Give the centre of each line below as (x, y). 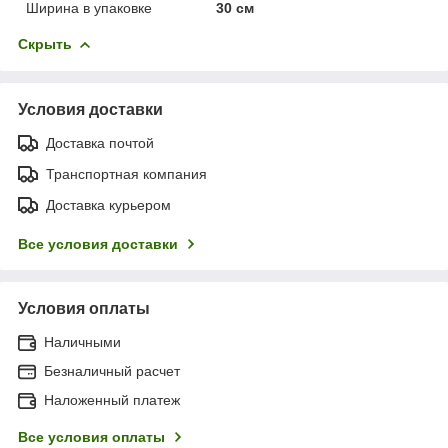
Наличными (82, 341)
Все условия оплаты (91, 436)
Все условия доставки (98, 243)
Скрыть (45, 43)
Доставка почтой (100, 142)
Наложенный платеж (112, 399)
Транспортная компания (126, 173)
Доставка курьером (108, 204)
